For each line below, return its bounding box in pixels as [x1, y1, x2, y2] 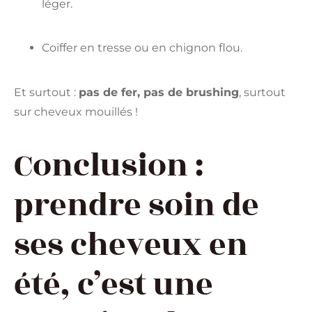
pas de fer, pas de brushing [79, 85, 239, 99]
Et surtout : [14, 85, 79, 99]
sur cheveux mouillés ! [14, 104, 138, 118]
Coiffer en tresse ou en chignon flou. [42, 41, 242, 55]
